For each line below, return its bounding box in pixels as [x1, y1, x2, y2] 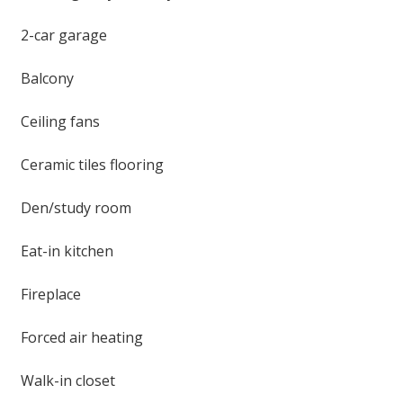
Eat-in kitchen [13, 241, 113, 261]
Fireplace [13, 284, 81, 304]
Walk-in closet [13, 371, 115, 390]
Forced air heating [13, 327, 143, 347]
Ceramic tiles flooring [13, 155, 164, 175]
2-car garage [13, 25, 107, 45]
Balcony [13, 68, 74, 88]
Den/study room [13, 198, 131, 218]
